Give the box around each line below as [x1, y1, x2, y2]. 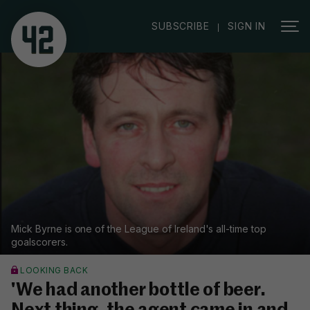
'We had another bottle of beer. [11, 282, 266, 300]
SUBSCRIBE [152, 20, 210, 32]
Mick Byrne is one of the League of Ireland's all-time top [11, 223, 267, 235]
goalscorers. [11, 236, 68, 248]
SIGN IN [228, 20, 266, 32]
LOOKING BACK [20, 265, 88, 276]
